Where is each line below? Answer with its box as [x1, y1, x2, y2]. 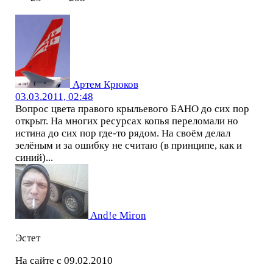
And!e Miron [90, 210, 146, 222]
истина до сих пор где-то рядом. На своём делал [15, 127, 230, 140]
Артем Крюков [72, 79, 138, 91]
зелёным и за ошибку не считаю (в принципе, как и [15, 140, 242, 152]
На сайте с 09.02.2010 [15, 254, 113, 266]
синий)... [15, 152, 53, 164]
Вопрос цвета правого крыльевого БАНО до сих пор [15, 103, 249, 115]
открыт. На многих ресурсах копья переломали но [15, 115, 238, 127]
